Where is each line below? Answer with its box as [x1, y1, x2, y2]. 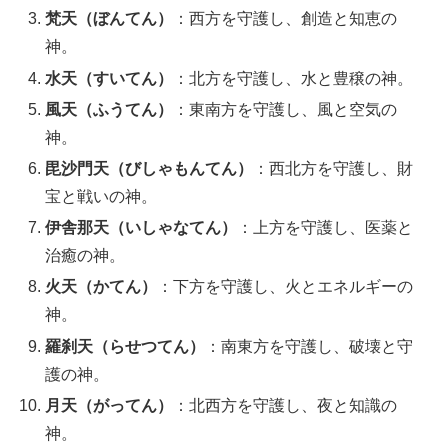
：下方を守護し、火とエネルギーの [157, 278, 414, 296]
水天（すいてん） [45, 69, 174, 87]
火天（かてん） [45, 278, 158, 296]
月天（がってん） [45, 396, 174, 414]
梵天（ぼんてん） [45, 10, 174, 28]
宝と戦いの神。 [45, 187, 158, 205]
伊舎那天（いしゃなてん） [45, 219, 238, 237]
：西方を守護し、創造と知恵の [173, 10, 398, 28]
